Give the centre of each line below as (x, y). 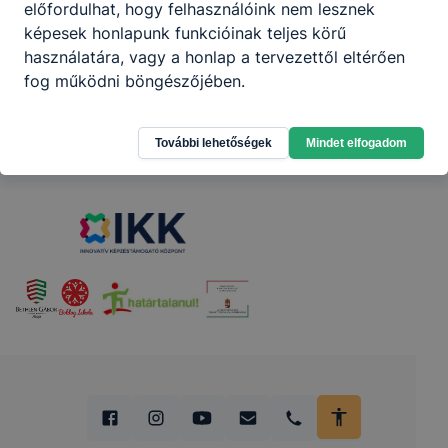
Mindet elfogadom (356, 142)
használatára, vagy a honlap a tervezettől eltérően (214, 56)
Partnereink (224, 129)
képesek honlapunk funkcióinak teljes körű (185, 32)
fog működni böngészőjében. (134, 80)
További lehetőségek (213, 142)
